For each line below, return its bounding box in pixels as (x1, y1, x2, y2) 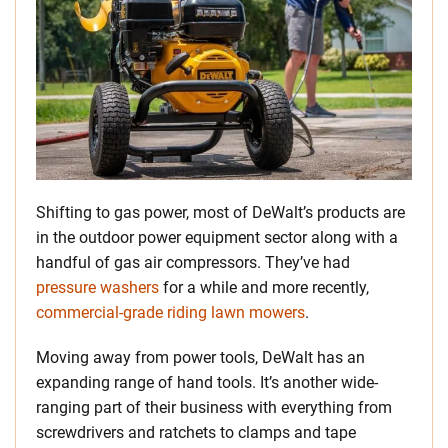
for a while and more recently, (159, 278, 369, 297)
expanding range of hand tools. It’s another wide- (36, 373, 378, 392)
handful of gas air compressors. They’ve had (36, 253, 350, 272)
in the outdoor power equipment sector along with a (36, 228, 398, 247)
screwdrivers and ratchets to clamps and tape (36, 423, 356, 442)
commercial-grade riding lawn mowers (36, 303, 305, 322)
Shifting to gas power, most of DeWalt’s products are (36, 203, 405, 222)
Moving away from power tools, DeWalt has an (36, 348, 365, 367)
